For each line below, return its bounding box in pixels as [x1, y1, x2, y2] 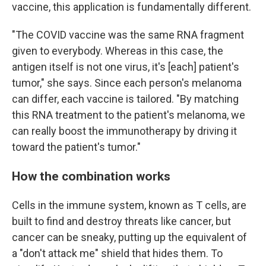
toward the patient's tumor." [12, 141, 141, 153]
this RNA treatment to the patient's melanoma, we [12, 109, 245, 121]
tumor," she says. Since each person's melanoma [12, 77, 242, 89]
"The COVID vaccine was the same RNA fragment [12, 28, 244, 41]
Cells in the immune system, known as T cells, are [12, 199, 246, 211]
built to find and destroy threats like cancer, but [12, 215, 231, 227]
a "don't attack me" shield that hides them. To [12, 247, 223, 259]
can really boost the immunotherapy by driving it [12, 125, 237, 137]
